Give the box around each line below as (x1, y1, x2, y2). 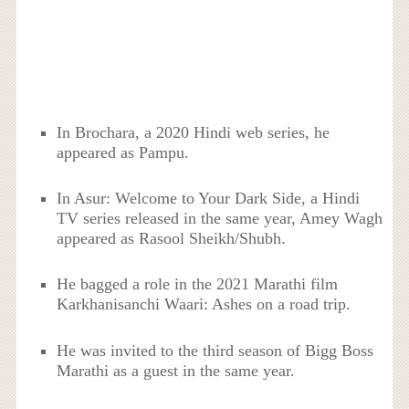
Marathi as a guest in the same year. (57, 361, 296, 380)
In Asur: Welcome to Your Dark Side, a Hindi (57, 189, 361, 207)
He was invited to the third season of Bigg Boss (57, 341, 374, 360)
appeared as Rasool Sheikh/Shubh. (57, 229, 287, 247)
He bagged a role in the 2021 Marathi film (57, 275, 339, 294)
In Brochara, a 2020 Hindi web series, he (57, 122, 330, 142)
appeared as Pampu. (57, 142, 190, 162)
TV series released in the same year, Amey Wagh (57, 209, 383, 227)
